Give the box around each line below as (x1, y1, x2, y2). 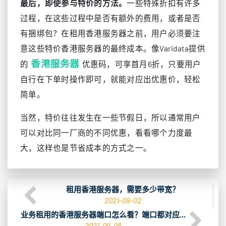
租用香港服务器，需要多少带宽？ (66, 185, 180, 194)
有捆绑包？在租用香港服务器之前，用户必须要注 (20, 28, 201, 38)
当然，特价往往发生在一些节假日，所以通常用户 (20, 112, 201, 122)
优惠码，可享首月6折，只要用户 (82, 59, 201, 69)
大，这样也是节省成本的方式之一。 (20, 143, 151, 152)
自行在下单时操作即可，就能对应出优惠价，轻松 (20, 74, 201, 84)
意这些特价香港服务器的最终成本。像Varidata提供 (20, 43, 205, 53)
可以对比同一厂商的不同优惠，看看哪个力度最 (20, 128, 193, 137)
